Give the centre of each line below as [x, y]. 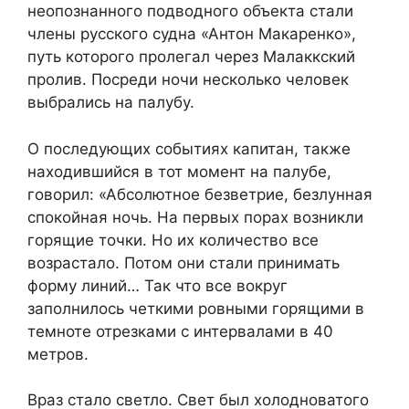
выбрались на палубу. [111, 103]
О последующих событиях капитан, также [189, 148]
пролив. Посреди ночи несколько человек [188, 80]
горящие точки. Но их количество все [173, 240]
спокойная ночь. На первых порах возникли [195, 217]
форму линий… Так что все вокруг [157, 285]
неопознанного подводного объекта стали [190, 11]
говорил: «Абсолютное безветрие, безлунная [200, 194]
